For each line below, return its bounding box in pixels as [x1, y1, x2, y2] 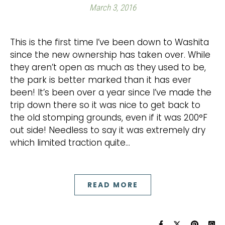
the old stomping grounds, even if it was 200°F [10, 111, 207, 124]
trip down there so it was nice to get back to [10, 99, 200, 111]
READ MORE [87, 180, 138, 190]
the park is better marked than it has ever [10, 74, 191, 86]
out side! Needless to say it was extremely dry [10, 124, 205, 136]
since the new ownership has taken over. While [10, 49, 210, 61]
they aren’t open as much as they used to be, [10, 61, 206, 73]
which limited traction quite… [10, 137, 130, 149]
